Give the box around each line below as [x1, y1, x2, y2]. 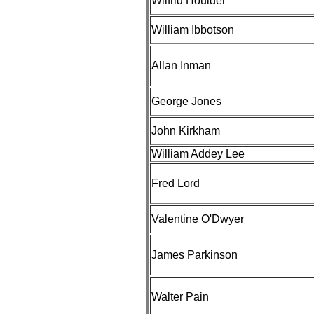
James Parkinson [151, 249, 238, 261]
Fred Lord [151, 177, 200, 189]
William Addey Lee [151, 148, 245, 160]
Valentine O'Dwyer [151, 213, 244, 225]
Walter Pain [151, 291, 209, 303]
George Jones [151, 95, 221, 107]
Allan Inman [151, 60, 211, 71]
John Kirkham [151, 125, 220, 137]
